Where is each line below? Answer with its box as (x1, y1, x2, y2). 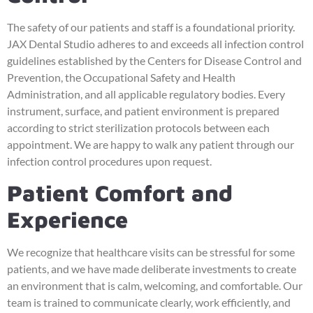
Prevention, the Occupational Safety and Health (7, 70, 235, 84)
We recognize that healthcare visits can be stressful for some (7, 245, 295, 259)
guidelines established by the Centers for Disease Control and (7, 53, 302, 67)
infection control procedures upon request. (7, 154, 212, 168)
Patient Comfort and (7, 180, 233, 207)
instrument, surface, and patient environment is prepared (7, 103, 279, 117)
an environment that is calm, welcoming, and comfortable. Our (7, 279, 303, 293)
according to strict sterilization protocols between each (7, 120, 270, 134)
